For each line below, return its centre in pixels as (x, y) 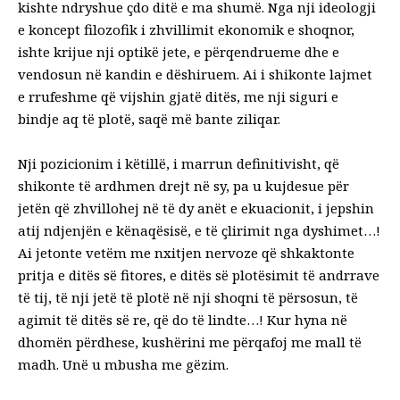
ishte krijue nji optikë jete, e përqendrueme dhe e (179, 51)
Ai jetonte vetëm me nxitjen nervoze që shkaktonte (186, 252)
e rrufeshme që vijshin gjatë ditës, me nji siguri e (178, 96)
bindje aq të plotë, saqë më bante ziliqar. (149, 118)
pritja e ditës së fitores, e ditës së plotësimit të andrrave (199, 275)
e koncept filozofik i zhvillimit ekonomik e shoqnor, (186, 29)
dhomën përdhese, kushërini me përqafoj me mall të (190, 342)
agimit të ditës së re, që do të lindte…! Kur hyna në (183, 319)
